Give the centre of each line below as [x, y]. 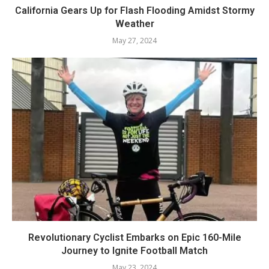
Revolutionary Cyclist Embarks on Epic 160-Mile [134, 238]
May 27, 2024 [134, 41]
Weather [134, 24]
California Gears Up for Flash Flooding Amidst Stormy [134, 11]
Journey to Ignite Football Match [134, 251]
